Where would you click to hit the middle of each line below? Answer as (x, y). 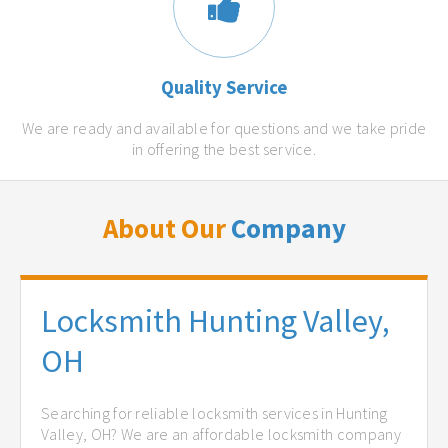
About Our (166, 228)
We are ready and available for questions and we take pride (224, 128)
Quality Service (224, 88)
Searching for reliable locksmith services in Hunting (214, 412)
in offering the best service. (224, 149)
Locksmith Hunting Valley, (215, 321)
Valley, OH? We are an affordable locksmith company (221, 433)
